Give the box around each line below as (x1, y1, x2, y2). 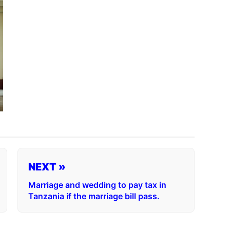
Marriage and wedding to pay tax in (28, 180, 166, 190)
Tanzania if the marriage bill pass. (28, 191, 160, 201)
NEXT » (28, 161, 66, 173)
